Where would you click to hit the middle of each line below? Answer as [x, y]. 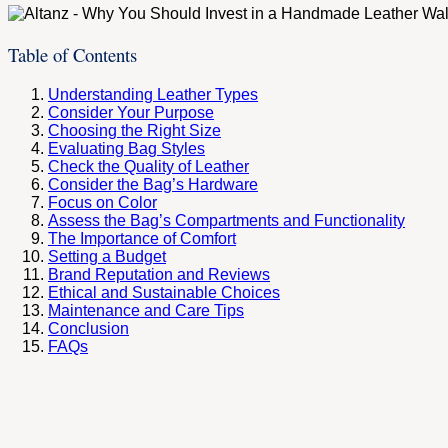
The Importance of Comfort [142, 238]
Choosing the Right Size [134, 130]
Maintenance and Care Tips [146, 310]
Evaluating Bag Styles [126, 148]
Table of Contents [72, 54]
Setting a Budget [107, 256]
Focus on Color [102, 202]
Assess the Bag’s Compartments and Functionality [226, 220]
